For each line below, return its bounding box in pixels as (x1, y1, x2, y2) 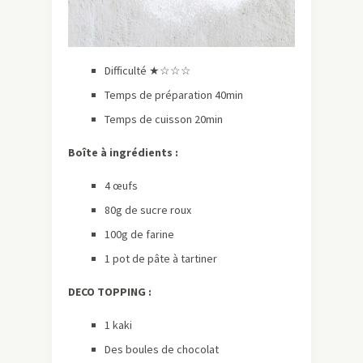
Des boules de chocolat (105, 342, 219, 357)
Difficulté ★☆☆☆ (105, 63, 191, 79)
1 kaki (105, 318, 132, 333)
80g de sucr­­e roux (105, 203, 191, 218)
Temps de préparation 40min (105, 88, 246, 103)
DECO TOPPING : (68, 284, 152, 300)
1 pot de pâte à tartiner (105, 251, 217, 267)
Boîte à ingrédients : (68, 145, 181, 160)
